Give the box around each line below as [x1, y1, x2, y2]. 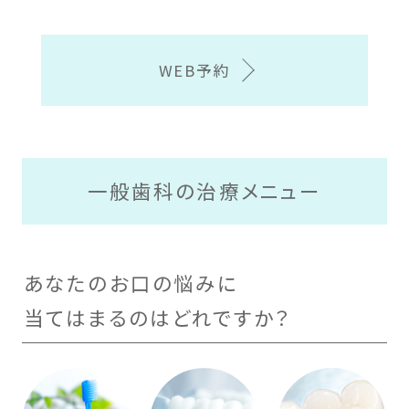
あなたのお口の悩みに [24, 267, 239, 297]
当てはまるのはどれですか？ [24, 302, 291, 331]
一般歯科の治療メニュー [87, 176, 322, 205]
